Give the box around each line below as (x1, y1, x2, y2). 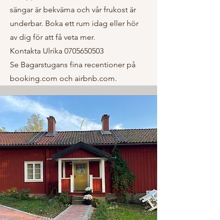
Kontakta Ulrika (10, 46, 64, 55)
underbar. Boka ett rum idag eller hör (10, 19, 138, 28)
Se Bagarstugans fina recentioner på (10, 60, 136, 69)
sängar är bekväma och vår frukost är (10, 5, 136, 14)
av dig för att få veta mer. (10, 32, 95, 42)
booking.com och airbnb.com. (10, 74, 117, 83)
